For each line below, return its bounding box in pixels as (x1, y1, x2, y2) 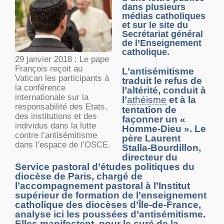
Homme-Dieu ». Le (122, 123, 206, 134)
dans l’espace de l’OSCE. (15, 139, 110, 149)
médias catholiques (122, 11, 205, 21)
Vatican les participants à (15, 73, 109, 83)
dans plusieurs (122, 2, 185, 12)
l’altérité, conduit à (122, 85, 206, 96)
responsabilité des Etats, (15, 101, 107, 111)
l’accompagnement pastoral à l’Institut (15, 180, 190, 191)
